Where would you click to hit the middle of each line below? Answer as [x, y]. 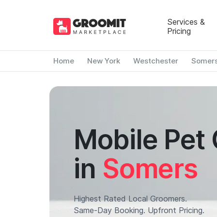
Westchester [155, 61]
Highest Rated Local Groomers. [130, 199]
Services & [186, 22]
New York [103, 61]
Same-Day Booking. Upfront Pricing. [139, 210]
